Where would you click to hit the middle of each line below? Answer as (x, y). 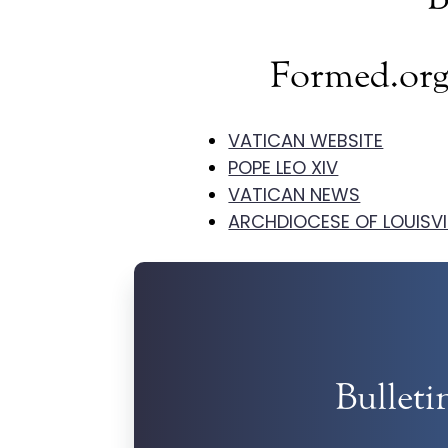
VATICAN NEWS (294, 195)
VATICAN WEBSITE (306, 141)
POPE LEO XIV (283, 168)
